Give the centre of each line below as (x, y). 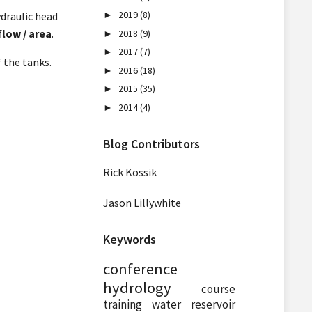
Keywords (129, 239)
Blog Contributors (151, 144)
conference (140, 269)
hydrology (137, 288)
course (218, 289)
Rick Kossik (130, 172)
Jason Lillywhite (142, 203)
